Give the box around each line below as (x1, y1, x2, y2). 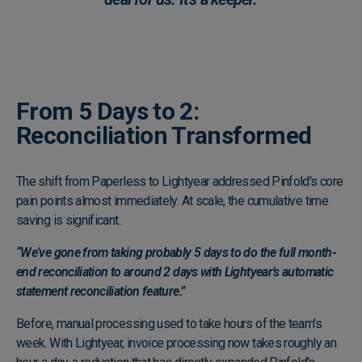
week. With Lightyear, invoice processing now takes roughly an (16, 335, 336, 351)
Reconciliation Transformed (16, 120, 312, 149)
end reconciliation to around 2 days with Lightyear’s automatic (16, 263, 334, 280)
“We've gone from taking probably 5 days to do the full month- (16, 244, 336, 260)
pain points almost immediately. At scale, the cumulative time (16, 192, 328, 208)
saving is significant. (16, 212, 124, 228)
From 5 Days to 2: (16, 96, 200, 125)
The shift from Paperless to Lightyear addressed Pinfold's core (16, 173, 343, 189)
